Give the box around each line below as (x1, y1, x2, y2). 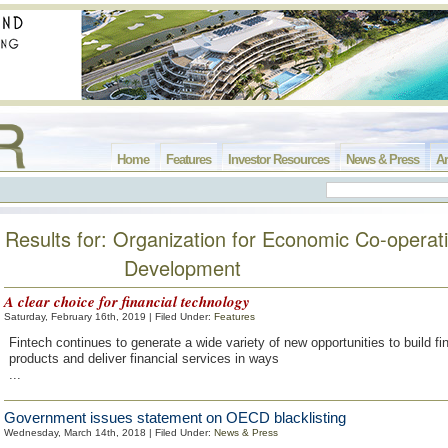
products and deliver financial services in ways (9, 351, 279, 366)
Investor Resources (228, 152, 329, 167)
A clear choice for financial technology (4, 291, 250, 312)
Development (124, 253, 241, 282)
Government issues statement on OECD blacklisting (4, 409, 346, 426)
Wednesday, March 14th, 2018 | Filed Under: (4, 427, 214, 438)
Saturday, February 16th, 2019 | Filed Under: (4, 311, 214, 322)
